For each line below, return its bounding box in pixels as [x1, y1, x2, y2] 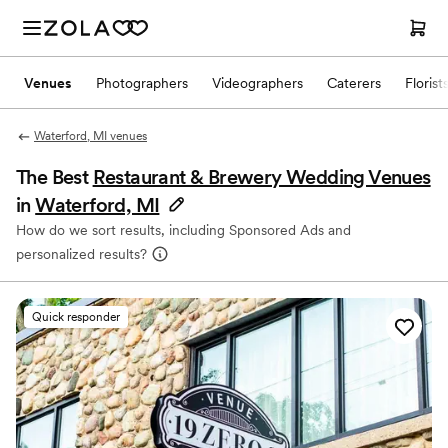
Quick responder [32, 310, 120, 324]
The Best [16, 165, 93, 189]
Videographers [212, 74, 303, 91]
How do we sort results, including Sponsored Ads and [16, 222, 351, 238]
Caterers [327, 74, 381, 91]
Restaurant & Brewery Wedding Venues [92, 165, 431, 189]
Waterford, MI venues [33, 129, 147, 143]
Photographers [96, 74, 188, 91]
